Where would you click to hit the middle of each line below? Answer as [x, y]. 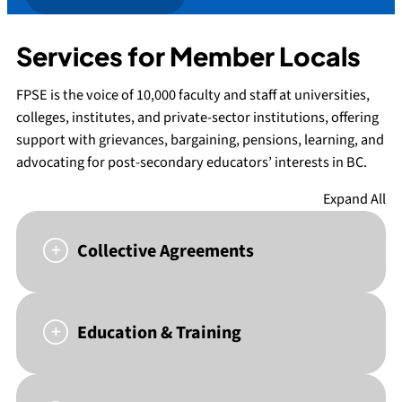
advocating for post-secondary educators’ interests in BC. [192, 162]
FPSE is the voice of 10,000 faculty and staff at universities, [193, 95]
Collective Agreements [166, 252]
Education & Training [159, 333]
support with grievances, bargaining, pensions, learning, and [200, 140]
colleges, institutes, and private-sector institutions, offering [197, 118]
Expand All [354, 200]
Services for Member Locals [188, 55]
